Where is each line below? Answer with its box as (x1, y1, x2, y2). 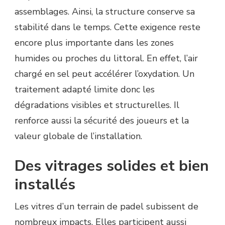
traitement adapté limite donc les (15, 83, 155, 96)
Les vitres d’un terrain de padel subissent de (15, 200, 198, 213)
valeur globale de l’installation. (15, 130, 142, 143)
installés (15, 174, 75, 195)
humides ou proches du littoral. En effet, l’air (15, 52, 198, 65)
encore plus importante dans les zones (15, 37, 174, 49)
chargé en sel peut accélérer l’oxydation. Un (15, 68, 194, 80)
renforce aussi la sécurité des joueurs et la (15, 115, 189, 127)
